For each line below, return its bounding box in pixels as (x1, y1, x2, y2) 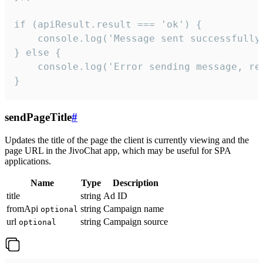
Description (113, 177, 159, 188)
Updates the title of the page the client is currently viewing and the (5, 134, 249, 145)
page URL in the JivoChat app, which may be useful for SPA (5, 145, 231, 156)
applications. (5, 156, 51, 166)
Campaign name (103, 203, 164, 214)
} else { (14, 47, 61, 59)
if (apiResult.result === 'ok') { (14, 19, 202, 31)
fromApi (6, 203, 41, 214)
